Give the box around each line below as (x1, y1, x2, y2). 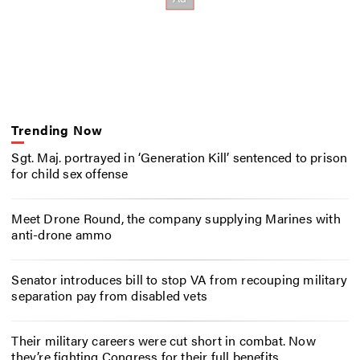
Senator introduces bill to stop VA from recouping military (11, 269, 347, 288)
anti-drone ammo (11, 224, 112, 243)
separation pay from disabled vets (11, 285, 207, 305)
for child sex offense (11, 163, 129, 182)
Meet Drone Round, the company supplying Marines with (11, 208, 341, 227)
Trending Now (11, 120, 103, 139)
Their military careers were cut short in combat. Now (11, 330, 316, 350)
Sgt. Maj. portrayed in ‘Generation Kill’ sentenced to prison (11, 147, 348, 166)
